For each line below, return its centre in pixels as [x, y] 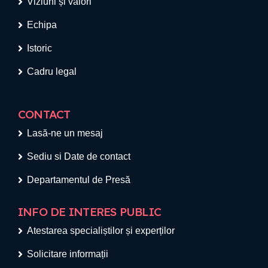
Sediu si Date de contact [79, 156]
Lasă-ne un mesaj [65, 133]
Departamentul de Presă [79, 179]
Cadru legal [52, 71]
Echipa [42, 25]
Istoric [39, 48]
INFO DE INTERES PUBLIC [90, 211]
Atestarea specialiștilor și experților [101, 230]
